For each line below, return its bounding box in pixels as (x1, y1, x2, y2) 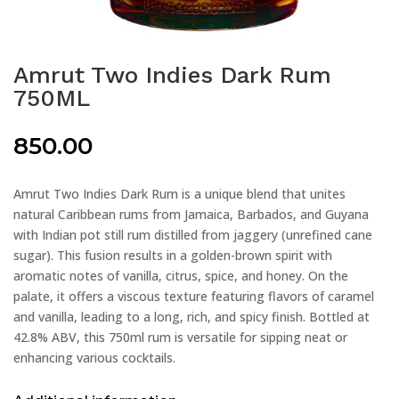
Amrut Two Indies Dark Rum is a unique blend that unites (13, 184, 346, 202)
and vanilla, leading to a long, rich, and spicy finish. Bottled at (13, 307, 370, 325)
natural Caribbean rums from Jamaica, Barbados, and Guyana (13, 205, 369, 223)
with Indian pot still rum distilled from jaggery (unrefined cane (13, 225, 372, 243)
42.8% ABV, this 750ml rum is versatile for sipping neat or (13, 328, 347, 346)
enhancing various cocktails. (13, 348, 175, 366)
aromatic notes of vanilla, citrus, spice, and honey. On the (13, 266, 348, 284)
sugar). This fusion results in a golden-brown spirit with (13, 246, 332, 264)
